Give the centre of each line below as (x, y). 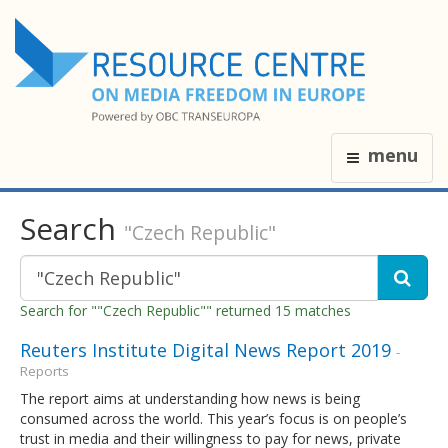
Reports (44, 370)
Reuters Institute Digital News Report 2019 (205, 349)
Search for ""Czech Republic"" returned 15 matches (185, 310)
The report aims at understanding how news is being (190, 398)
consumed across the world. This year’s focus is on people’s (213, 418)
